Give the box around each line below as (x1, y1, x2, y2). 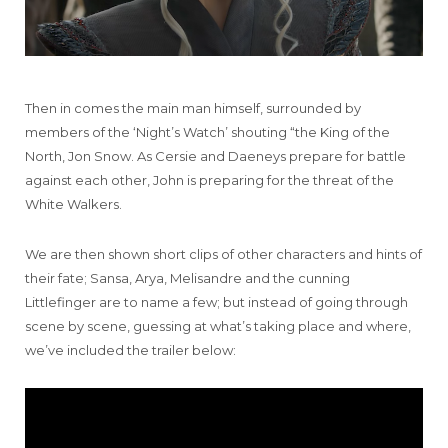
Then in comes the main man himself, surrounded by (25, 100, 361, 117)
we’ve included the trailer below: (25, 342, 236, 359)
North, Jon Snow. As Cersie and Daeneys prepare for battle (25, 148, 406, 165)
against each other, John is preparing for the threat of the (25, 172, 394, 189)
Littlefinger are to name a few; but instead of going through (25, 294, 408, 311)
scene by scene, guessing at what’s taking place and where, (25, 318, 411, 335)
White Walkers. (25, 196, 122, 213)
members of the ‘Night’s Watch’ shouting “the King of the (25, 124, 390, 141)
